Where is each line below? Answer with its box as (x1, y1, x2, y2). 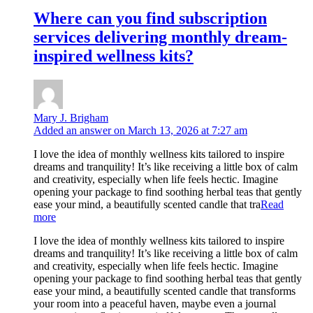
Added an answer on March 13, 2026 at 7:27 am (34, 124, 247, 136)
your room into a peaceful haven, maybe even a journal (34, 298, 276, 310)
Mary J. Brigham (34, 112, 108, 124)
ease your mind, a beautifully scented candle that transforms (34, 285, 296, 297)
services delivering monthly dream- (34, 28, 287, 47)
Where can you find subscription (34, 9, 267, 28)
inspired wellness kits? (34, 47, 194, 66)
